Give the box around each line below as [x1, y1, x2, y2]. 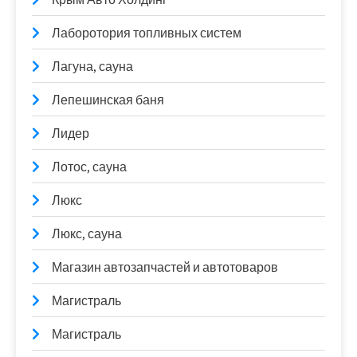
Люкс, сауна [52, 226, 122, 242]
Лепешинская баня [52, 92, 164, 108]
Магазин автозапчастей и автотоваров [52, 259, 278, 276]
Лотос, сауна [52, 159, 127, 175]
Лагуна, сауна [52, 58, 133, 75]
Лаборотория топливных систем [52, 25, 241, 41]
